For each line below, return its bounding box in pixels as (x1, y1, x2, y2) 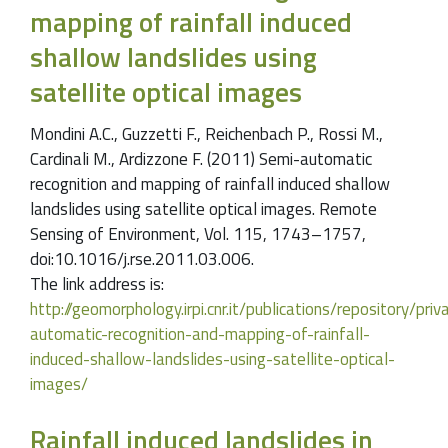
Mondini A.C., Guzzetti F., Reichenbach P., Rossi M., (30, 120, 383, 147)
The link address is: (30, 270, 164, 297)
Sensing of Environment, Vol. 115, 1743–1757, (30, 220, 366, 247)
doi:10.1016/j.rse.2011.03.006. (30, 245, 254, 272)
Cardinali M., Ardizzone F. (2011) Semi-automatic (30, 145, 372, 172)
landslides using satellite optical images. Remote (30, 195, 377, 222)
